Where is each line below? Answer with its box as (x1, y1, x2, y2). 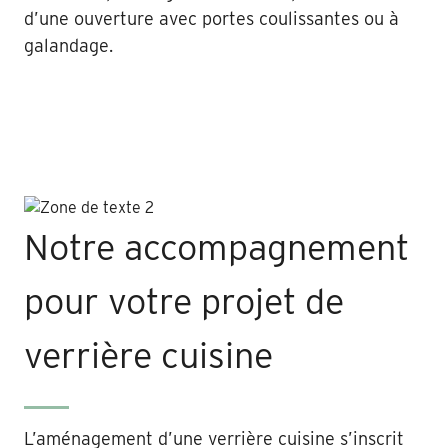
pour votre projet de (24, 278, 344, 323)
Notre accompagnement (24, 224, 409, 269)
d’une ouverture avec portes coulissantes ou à (24, 7, 399, 29)
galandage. (24, 34, 113, 56)
